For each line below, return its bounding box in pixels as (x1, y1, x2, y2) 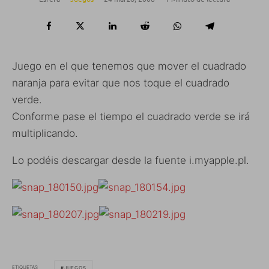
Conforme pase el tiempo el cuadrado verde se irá (12, 110, 250, 122)
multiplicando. (12, 127, 78, 139)
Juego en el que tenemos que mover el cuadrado (12, 59, 246, 72)
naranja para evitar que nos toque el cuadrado (12, 76, 229, 89)
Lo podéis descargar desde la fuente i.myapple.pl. (12, 154, 249, 166)
